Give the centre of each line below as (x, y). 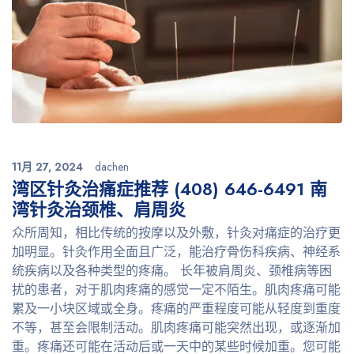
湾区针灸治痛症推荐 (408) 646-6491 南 (169, 188)
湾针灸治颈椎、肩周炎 (99, 209)
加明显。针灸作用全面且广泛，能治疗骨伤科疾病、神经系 (176, 251)
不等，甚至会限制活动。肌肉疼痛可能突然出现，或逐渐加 (176, 327)
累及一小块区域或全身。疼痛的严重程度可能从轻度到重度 (176, 308)
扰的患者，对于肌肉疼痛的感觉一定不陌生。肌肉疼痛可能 (176, 289)
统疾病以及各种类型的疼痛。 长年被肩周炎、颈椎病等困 (172, 270)
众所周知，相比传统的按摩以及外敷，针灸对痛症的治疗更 (176, 232)
